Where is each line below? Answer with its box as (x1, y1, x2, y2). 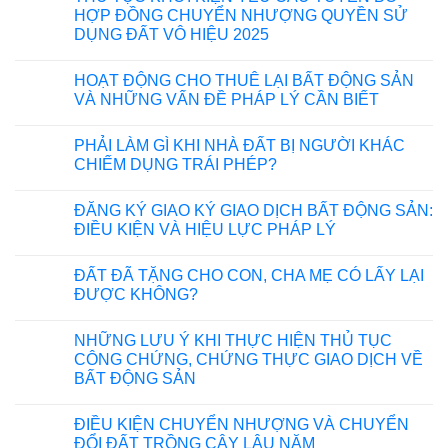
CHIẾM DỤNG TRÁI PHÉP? (74, 155, 277, 173)
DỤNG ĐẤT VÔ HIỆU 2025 (74, 25, 269, 43)
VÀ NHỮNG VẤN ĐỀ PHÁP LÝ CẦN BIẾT (74, 90, 379, 108)
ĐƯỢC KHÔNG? (74, 285, 198, 303)
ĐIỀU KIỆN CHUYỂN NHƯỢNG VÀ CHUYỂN (74, 415, 409, 433)
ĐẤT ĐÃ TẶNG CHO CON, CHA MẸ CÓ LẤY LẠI (74, 266, 424, 284)
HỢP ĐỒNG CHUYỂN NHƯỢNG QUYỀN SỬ (74, 6, 408, 24)
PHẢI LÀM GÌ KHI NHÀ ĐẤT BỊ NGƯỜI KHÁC (74, 136, 405, 154)
